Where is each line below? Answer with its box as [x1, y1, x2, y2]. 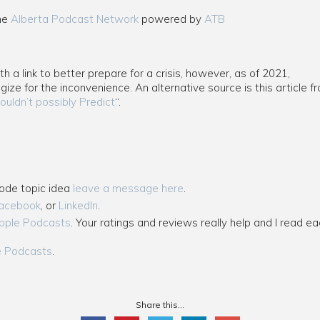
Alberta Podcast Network [11, 12, 139, 26]
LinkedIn [58, 199, 98, 212]
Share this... [136, 299, 184, 310]
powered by [139, 12, 204, 26]
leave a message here [72, 181, 184, 195]
